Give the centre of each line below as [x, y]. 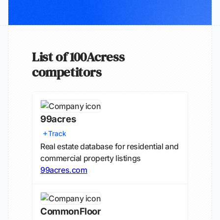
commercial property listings [91, 158]
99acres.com [64, 170]
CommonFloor [71, 211]
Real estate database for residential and [110, 146]
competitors [67, 72]
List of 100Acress [78, 57]
